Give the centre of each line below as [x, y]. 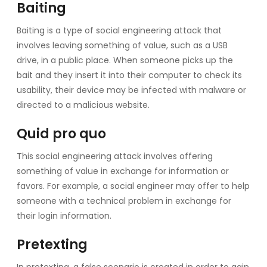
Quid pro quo [61, 133]
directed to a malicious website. [83, 105]
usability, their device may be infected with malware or [131, 90]
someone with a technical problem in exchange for [124, 201]
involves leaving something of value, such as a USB [122, 45]
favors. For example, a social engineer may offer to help [133, 186]
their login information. [64, 215]
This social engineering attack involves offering [115, 156]
